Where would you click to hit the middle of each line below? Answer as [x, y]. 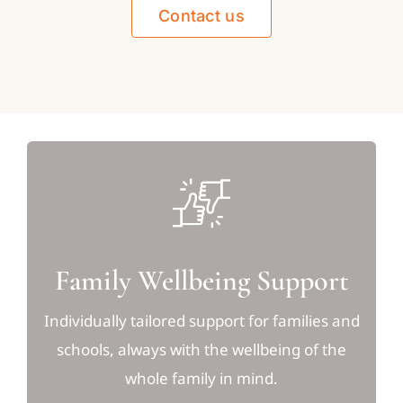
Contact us [201, 16]
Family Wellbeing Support [201, 280]
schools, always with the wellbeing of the [201, 349]
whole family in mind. [201, 378]
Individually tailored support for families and [201, 320]
